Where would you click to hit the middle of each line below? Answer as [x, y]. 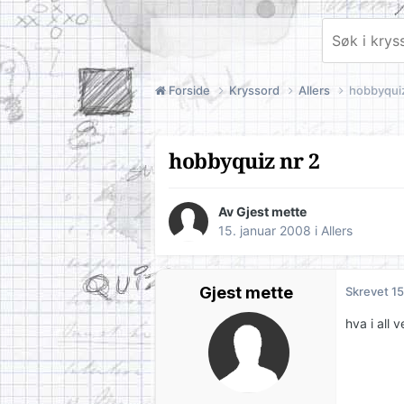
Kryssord [256, 90]
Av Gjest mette [262, 212]
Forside [189, 90]
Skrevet [368, 292]
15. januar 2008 [265, 231]
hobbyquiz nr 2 [244, 161]
